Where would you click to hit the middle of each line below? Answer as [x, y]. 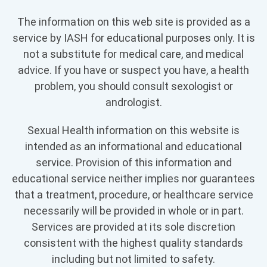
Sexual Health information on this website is [133, 130]
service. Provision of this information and [133, 162]
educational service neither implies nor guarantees [133, 178]
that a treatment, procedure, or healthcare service [133, 194]
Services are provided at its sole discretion [133, 226]
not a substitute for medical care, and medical [133, 54]
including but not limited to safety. [133, 259]
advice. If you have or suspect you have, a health [133, 70]
